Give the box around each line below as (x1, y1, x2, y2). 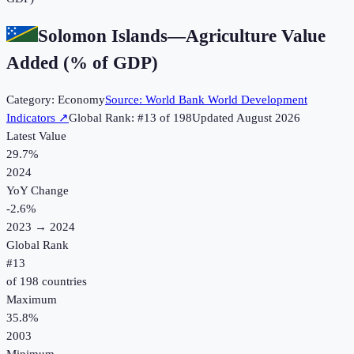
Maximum (6, 293, 57, 307)
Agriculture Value (186, 25, 326, 46)
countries (39, 275, 87, 288)
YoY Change (6, 184, 69, 198)
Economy (58, 93, 105, 107)
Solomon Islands (38, 25, 168, 46)
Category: (6, 93, 58, 107)
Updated (192, 111, 236, 125)
